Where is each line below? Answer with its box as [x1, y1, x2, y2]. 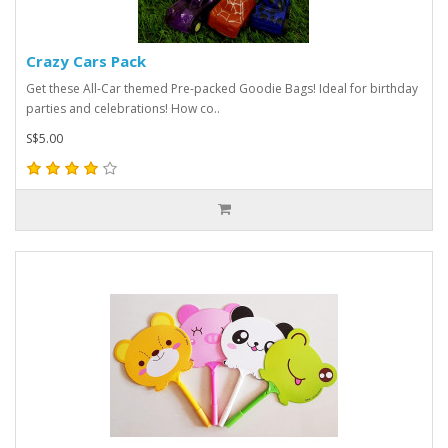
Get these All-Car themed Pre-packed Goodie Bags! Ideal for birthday [26, 79, 418, 97]
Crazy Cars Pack [26, 50, 146, 71]
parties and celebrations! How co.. [26, 99, 220, 117]
